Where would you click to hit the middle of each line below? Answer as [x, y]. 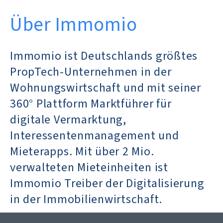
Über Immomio [73, 25]
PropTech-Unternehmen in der [91, 72]
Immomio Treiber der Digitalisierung [107, 183]
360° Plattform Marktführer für [91, 104]
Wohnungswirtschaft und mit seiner [106, 88]
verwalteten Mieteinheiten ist [89, 167]
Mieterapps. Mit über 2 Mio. [82, 151]
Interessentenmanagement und [95, 135]
